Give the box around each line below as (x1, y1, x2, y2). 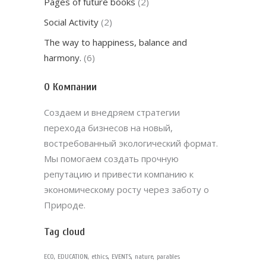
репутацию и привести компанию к (44, 168, 194, 180)
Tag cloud (44, 226, 85, 238)
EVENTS (112, 252, 131, 261)
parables (157, 252, 180, 261)
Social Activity (44, 16, 99, 28)
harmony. (44, 52, 81, 64)
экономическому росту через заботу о (44, 183, 209, 195)
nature (135, 252, 153, 261)
